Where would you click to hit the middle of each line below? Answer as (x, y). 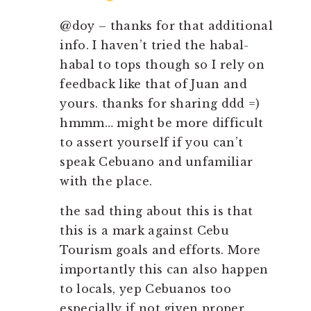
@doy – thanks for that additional (166, 26)
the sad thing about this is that (157, 211)
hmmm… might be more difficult (162, 123)
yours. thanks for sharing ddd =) (160, 104)
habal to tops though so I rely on (162, 65)
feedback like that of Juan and (153, 84)
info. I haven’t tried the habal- (154, 45)
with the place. (106, 182)
